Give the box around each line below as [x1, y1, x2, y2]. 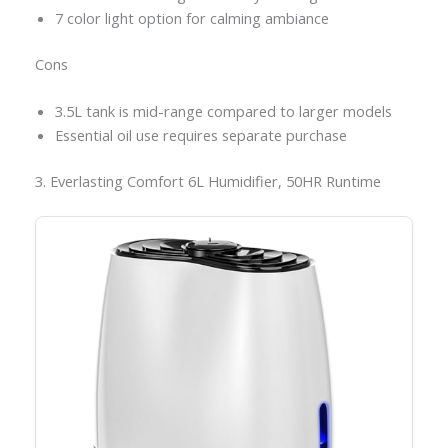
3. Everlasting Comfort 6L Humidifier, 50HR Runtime [34, 170, 381, 191]
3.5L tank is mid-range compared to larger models [54, 101, 392, 122]
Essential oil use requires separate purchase [54, 125, 347, 146]
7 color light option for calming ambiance [54, 7, 329, 28]
